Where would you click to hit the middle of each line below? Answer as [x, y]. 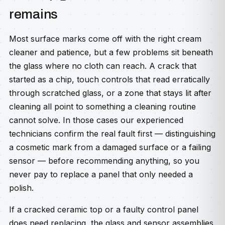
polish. [21, 188]
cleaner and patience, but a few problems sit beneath [111, 52]
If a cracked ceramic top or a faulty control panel [104, 209]
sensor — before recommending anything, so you [104, 161]
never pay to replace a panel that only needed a [101, 174]
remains [34, 14]
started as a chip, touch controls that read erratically [109, 79]
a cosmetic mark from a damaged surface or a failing [110, 147]
